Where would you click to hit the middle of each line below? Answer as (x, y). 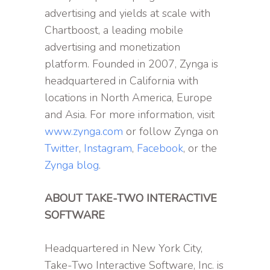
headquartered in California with (121, 81)
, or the (200, 149)
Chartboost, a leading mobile (114, 30)
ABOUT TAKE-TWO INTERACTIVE (131, 199)
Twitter (62, 149)
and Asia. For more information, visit (130, 115)
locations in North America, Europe (128, 98)
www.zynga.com (84, 132)
